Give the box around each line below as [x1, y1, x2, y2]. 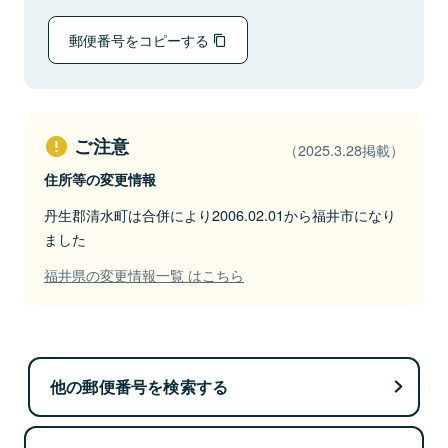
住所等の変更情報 [44, 169, 156, 189]
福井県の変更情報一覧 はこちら [44, 264, 244, 285]
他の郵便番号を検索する [50, 374, 229, 398]
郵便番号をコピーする [69, 29, 213, 50]
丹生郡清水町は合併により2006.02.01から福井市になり [44, 204, 396, 225]
